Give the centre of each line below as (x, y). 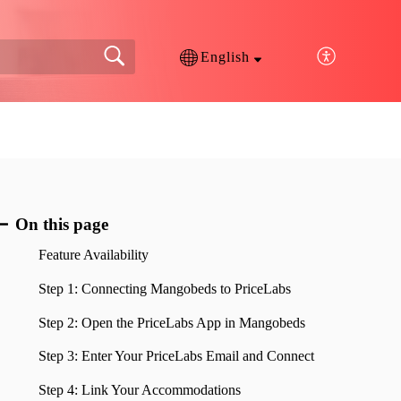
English (225, 57)
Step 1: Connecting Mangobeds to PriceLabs (165, 288)
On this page (61, 224)
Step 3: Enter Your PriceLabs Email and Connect (177, 356)
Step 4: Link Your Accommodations (140, 390)
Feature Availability (94, 254)
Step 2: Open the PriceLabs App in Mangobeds (172, 322)
